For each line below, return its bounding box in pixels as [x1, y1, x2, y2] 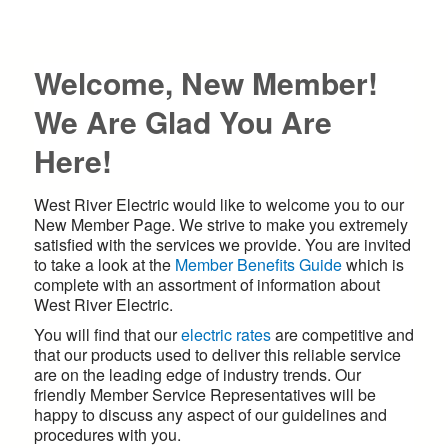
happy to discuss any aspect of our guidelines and [34, 403, 387, 427]
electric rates [181, 323, 271, 347]
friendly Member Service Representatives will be [34, 383, 376, 407]
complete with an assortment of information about [34, 273, 380, 297]
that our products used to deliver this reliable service [34, 343, 401, 367]
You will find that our [34, 323, 181, 347]
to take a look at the [34, 253, 175, 277]
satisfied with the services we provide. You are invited [34, 233, 411, 257]
